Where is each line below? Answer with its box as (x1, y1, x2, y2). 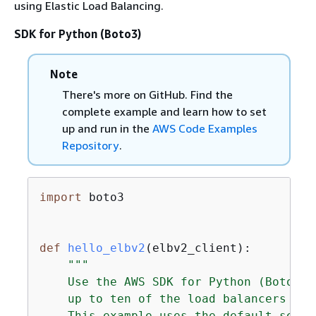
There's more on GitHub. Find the (61, 87, 233, 102)
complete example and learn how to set (61, 104, 267, 119)
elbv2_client (152, 241, 237, 255)
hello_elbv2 (67, 241, 145, 255)
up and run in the (61, 121, 152, 135)
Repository (61, 138, 119, 152)
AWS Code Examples (152, 121, 257, 135)
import (39, 190, 82, 204)
